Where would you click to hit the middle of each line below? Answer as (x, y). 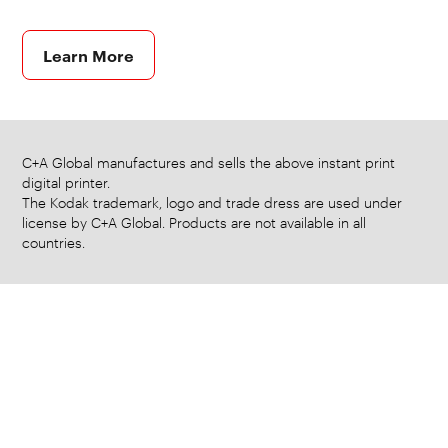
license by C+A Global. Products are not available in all (194, 221)
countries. (54, 241)
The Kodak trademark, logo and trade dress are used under (212, 201)
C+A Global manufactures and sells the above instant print (209, 161)
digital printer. (66, 181)
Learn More (89, 54)
